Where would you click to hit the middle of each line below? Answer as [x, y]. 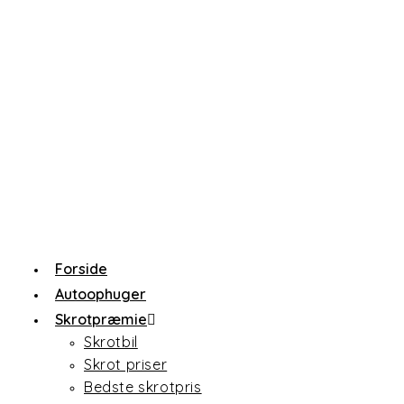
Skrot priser [126, 364]
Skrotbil [111, 342]
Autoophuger [101, 294]
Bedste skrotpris [143, 387]
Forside [81, 269]
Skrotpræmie [101, 319]
